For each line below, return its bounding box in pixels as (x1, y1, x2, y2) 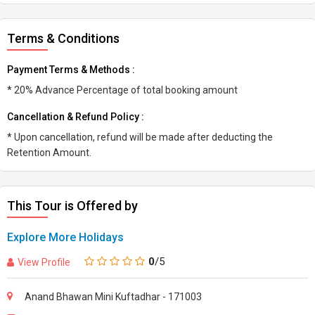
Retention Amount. (7, 147, 91, 158)
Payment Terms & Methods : (7, 64, 135, 75)
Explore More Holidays (7, 231, 124, 244)
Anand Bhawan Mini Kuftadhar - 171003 (25, 291, 202, 302)
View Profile (18, 256, 70, 268)
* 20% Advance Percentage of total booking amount (7, 84, 238, 96)
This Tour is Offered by (7, 198, 138, 213)
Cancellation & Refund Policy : (7, 111, 144, 122)
